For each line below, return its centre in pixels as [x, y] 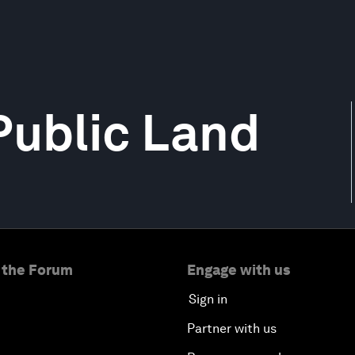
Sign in [208, 299]
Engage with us [239, 270]
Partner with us [232, 328]
